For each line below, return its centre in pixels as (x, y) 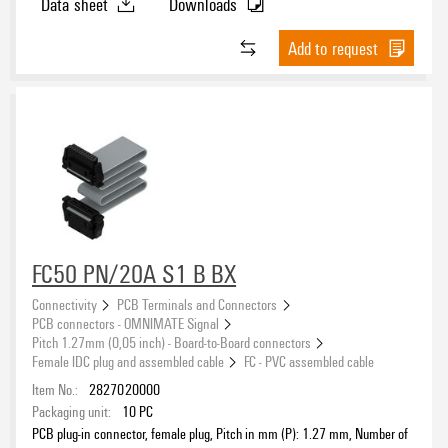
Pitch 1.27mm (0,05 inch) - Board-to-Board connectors (171, 342)
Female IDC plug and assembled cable (128, 361)
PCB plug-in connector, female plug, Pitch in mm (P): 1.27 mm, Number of (220, 433)
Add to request (333, 48)
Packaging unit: (71, 411)
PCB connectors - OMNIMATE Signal (125, 323)
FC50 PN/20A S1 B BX (134, 273)
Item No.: (55, 389)
